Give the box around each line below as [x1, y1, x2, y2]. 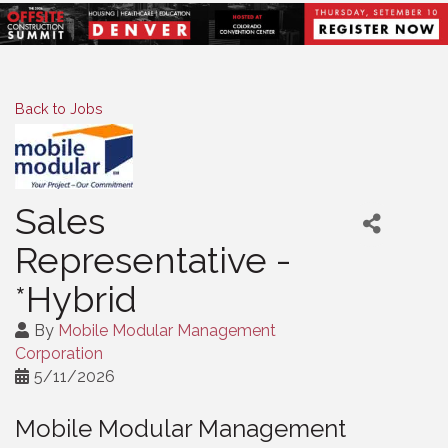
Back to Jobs [15, 99, 103, 117]
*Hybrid [15, 277, 137, 320]
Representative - [15, 238, 291, 281]
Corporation [15, 343, 103, 363]
